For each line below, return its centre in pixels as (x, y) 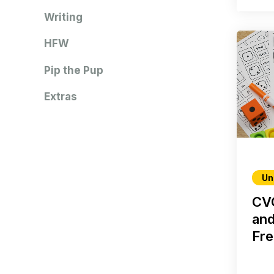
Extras (61, 97)
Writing (63, 17)
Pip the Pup (74, 70)
